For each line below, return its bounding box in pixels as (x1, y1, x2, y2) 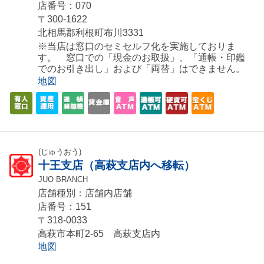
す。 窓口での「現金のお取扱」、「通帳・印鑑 (38, 52, 245, 63)
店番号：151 (38, 202, 91, 212)
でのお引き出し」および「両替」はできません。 (38, 64, 245, 74)
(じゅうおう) (38, 147, 81, 157)
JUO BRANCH (38, 175, 88, 184)
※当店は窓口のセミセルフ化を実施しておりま (38, 41, 236, 52)
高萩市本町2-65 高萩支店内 (38, 229, 160, 239)
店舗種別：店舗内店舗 (38, 188, 132, 199)
